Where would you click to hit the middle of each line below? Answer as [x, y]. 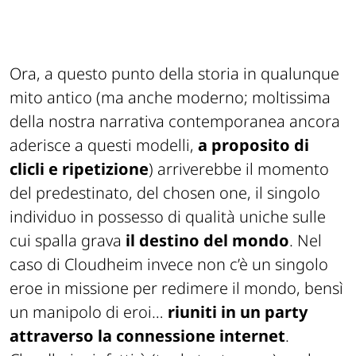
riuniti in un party [238, 312]
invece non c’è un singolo [238, 265]
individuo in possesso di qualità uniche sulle [168, 217]
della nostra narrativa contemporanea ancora [175, 122]
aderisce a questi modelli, [104, 145]
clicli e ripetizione [79, 169]
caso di [37, 265]
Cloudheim [106, 265]
